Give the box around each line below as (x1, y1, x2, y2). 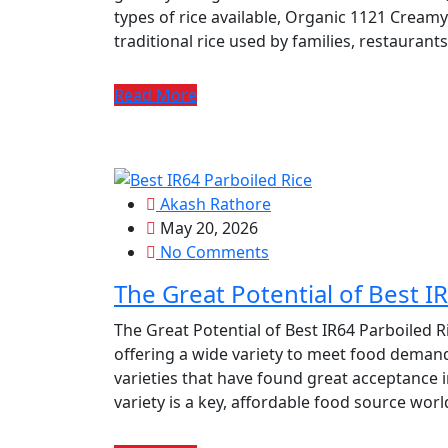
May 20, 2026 (156, 217, 258, 240)
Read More (114, 83, 197, 106)
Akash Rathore (156, 193, 271, 216)
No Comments (156, 241, 269, 264)
